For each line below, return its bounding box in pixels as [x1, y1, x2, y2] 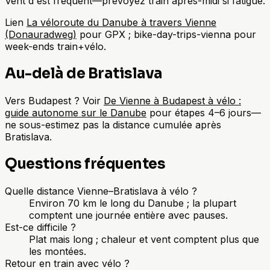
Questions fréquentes [5, 154, 166, 173]
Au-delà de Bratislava [5, 64, 163, 83]
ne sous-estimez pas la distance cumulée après [5, 118, 221, 131]
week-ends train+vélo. [5, 40, 106, 52]
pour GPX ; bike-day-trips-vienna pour [77, 28, 256, 40]
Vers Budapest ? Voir [5, 94, 104, 107]
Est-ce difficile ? [5, 221, 76, 233]
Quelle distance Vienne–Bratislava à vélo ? [5, 184, 197, 197]
